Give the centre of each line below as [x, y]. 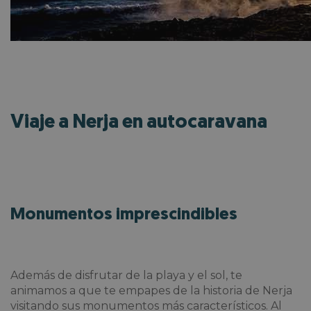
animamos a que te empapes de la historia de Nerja [151, 290]
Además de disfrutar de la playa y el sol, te [126, 275]
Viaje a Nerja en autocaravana [139, 123]
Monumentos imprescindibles [124, 215]
